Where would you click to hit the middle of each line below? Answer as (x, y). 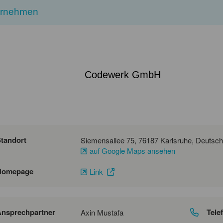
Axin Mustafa (102, 212)
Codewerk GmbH (123, 74)
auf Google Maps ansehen (132, 150)
